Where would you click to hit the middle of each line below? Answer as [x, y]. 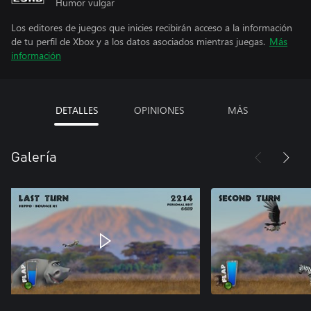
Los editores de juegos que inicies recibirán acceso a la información [152, 27]
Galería [34, 158]
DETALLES [76, 110]
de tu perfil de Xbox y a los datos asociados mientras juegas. [138, 41]
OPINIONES [159, 110]
